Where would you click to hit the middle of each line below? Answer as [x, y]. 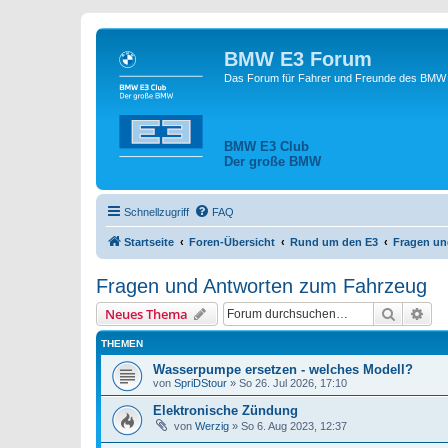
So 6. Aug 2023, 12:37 [294, 426]
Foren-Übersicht [232, 242]
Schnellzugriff [156, 212]
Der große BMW [272, 161]
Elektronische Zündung [225, 411]
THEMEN [122, 344]
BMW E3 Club [266, 146]
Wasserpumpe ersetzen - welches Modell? [283, 370]
